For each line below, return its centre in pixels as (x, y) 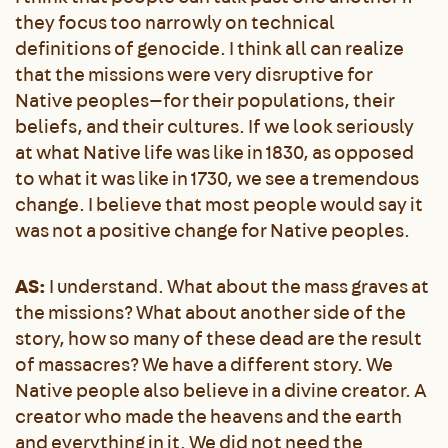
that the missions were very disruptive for (194, 74)
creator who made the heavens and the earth (208, 416)
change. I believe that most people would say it (219, 204)
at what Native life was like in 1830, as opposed (214, 152)
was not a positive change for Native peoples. (214, 230)
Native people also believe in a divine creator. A (221, 390)
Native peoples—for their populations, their (205, 100)
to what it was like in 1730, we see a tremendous (217, 178)
